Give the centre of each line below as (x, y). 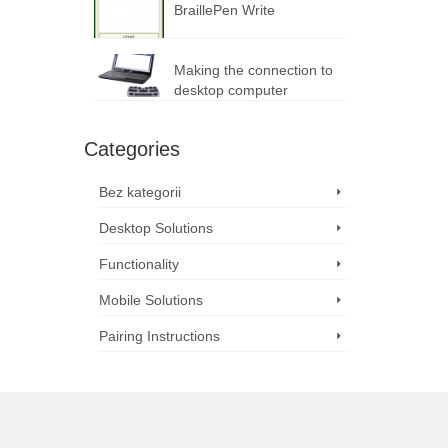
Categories (131, 148)
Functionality (138, 263)
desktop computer (230, 89)
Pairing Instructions (159, 335)
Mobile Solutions (150, 299)
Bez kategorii (139, 191)
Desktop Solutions (155, 227)
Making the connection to (253, 69)
